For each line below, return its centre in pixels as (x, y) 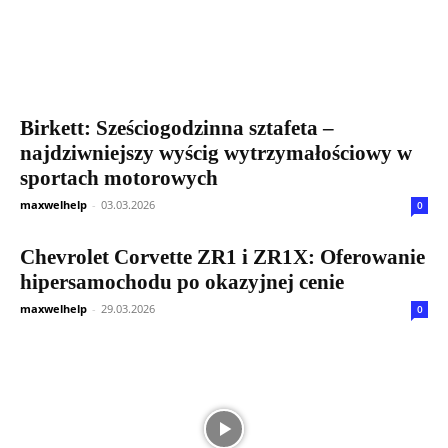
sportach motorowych (119, 177)
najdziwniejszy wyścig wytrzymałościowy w (216, 152)
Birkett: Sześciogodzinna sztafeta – (177, 127)
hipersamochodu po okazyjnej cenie (182, 281)
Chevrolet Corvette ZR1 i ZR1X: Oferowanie (222, 256)
